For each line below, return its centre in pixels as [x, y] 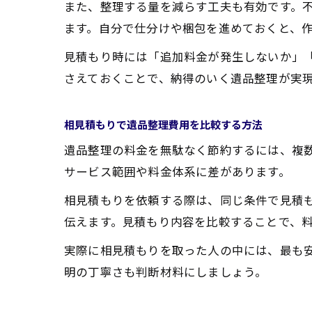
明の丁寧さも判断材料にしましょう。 [166, 272]
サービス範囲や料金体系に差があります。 [177, 171]
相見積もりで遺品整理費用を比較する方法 [163, 124]
